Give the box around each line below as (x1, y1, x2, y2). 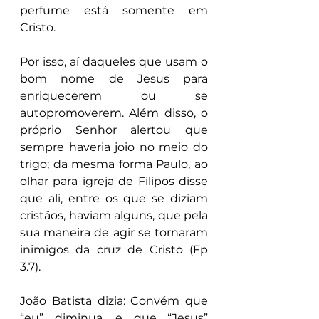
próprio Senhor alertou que (20, 123, 208, 137)
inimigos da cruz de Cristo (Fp (20, 243, 208, 256)
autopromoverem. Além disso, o (20, 106, 208, 120)
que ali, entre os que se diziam (20, 192, 208, 205)
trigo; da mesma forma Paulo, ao (20, 157, 208, 171)
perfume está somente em (20, 4, 208, 17)
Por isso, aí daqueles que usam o (20, 55, 208, 68)
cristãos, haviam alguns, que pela (20, 209, 208, 222)
